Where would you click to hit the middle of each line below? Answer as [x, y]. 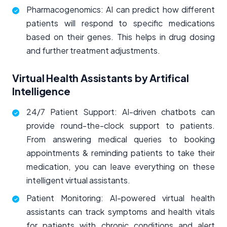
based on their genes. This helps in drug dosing [121, 37]
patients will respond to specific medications [121, 23]
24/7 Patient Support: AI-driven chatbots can [121, 112]
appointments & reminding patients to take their [121, 153]
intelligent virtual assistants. [78, 180]
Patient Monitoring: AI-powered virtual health [121, 198]
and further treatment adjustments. [93, 51]
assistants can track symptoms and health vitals [121, 212]
